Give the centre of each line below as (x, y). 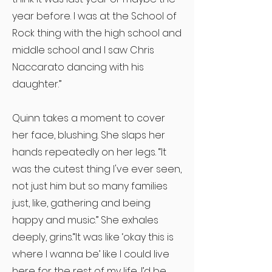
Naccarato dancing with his (78, 67)
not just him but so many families (90, 186)
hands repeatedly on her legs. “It (89, 152)
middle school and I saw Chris (83, 50)
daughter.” (37, 84)
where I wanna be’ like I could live (91, 254)
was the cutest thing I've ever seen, (97, 169)
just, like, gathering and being (81, 203)
